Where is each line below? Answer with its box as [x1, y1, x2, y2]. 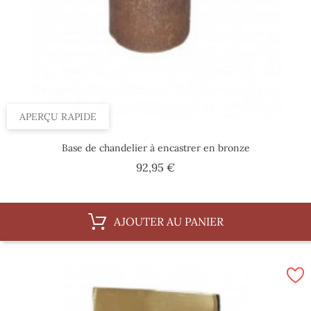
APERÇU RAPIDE [19, 110, 96, 123]
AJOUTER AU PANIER [113, 214, 224, 228]
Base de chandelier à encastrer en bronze [61, 141, 250, 154]
